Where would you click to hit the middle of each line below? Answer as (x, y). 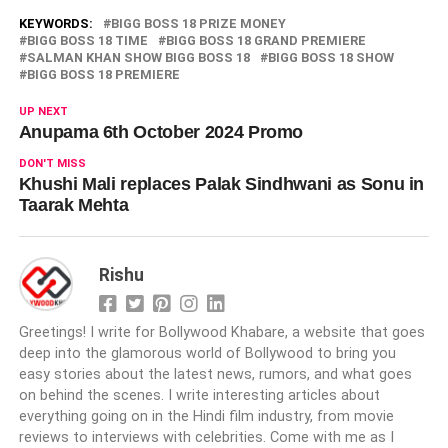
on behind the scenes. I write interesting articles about (199, 395)
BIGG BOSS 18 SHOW (330, 57)
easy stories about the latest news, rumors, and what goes (215, 374)
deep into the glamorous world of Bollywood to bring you (207, 353)
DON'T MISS (52, 163)
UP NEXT (43, 111)
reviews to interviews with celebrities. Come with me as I (206, 437)
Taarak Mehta (73, 204)
